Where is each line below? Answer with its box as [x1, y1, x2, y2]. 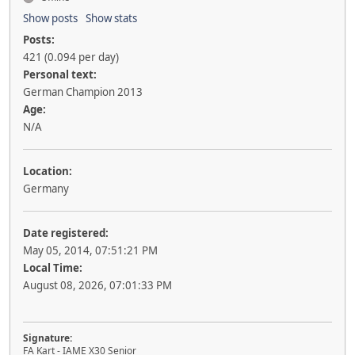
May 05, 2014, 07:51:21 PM [23, 242, 158, 258]
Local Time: [23, 260, 82, 275]
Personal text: [23, 67, 97, 82]
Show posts [23, 10, 78, 25]
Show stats [86, 10, 137, 25]
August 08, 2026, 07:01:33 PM [23, 277, 172, 292]
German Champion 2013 [23, 84, 143, 99]
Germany [23, 181, 69, 196]
